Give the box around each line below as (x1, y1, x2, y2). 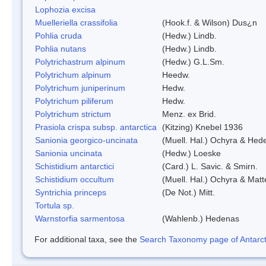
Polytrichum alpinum (35, 69, 111, 80)
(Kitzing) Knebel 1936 (162, 122, 243, 132)
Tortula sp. (35, 200, 74, 210)
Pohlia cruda (35, 30, 82, 40)
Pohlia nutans (35, 43, 86, 53)
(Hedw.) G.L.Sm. (162, 56, 224, 66)
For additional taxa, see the (34, 234, 140, 244)
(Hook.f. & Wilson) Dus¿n (162, 17, 257, 27)
